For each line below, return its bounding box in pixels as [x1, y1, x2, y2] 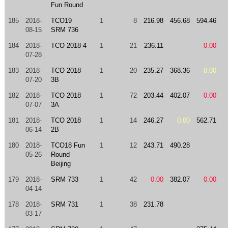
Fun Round [50, 1, 83, 9]
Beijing [50, 160, 71, 167]
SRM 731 [50, 201, 78, 208]
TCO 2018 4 [50, 42, 87, 49]
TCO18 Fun [50, 141, 85, 149]
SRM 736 [50, 26, 78, 34]
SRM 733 [50, 176, 78, 183]
